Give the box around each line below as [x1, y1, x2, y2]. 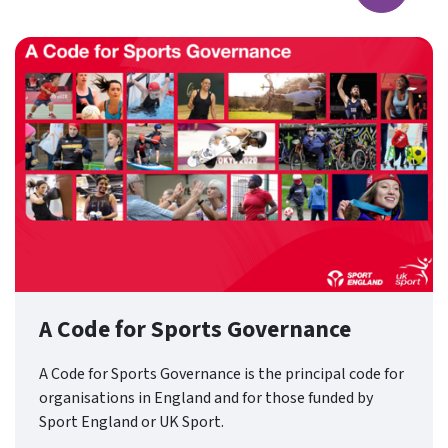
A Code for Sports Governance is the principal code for [39, 363, 404, 385]
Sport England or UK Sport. [39, 411, 224, 433]
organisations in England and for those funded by [39, 387, 373, 409]
